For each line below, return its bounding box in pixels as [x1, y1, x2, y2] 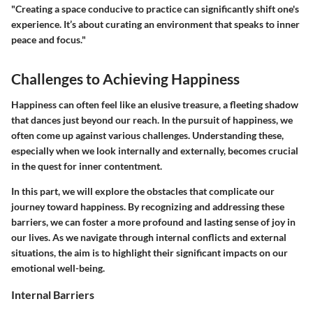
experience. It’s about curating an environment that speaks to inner [11, 17, 300, 30]
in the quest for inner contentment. [11, 160, 162, 173]
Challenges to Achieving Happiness [11, 69, 240, 87]
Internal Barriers [11, 288, 94, 302]
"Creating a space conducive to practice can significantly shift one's [11, 2, 299, 15]
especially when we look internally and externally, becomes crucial [11, 145, 298, 157]
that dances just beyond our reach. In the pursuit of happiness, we [11, 114, 293, 126]
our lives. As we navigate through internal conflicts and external [11, 231, 286, 244]
